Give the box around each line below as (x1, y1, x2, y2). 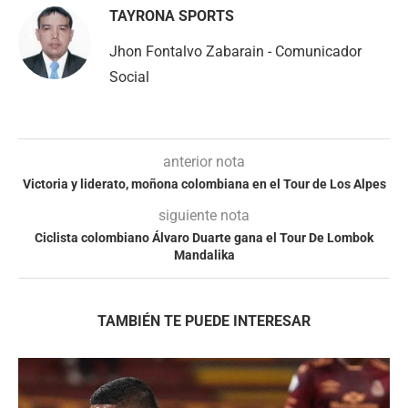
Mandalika (173, 248, 235, 262)
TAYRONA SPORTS (109, 7, 234, 25)
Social (109, 68, 149, 86)
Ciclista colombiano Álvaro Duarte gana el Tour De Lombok (35, 230, 373, 245)
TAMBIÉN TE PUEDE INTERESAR (97, 312, 311, 330)
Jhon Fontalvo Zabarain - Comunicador (109, 43, 362, 60)
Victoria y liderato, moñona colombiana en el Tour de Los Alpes (22, 177, 386, 191)
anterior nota (163, 153, 245, 170)
